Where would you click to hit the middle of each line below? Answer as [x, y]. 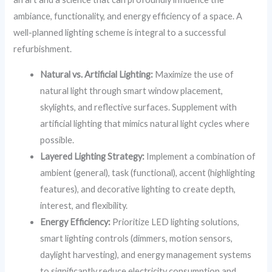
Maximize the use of [194, 74]
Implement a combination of [200, 156]
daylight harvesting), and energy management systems [146, 254]
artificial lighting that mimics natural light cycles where [145, 123]
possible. [57, 140]
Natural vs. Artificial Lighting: [97, 74]
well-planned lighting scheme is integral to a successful [120, 33]
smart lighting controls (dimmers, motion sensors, [137, 238]
